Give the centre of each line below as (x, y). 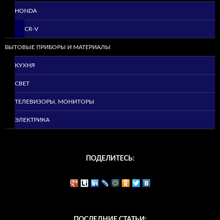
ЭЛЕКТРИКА (32, 120)
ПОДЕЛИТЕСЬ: (110, 158)
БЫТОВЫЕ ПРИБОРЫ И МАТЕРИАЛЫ (58, 47)
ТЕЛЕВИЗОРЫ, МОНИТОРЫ (55, 101)
